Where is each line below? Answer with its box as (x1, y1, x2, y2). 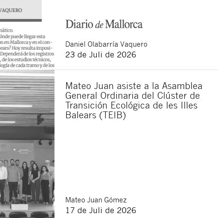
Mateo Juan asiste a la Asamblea (65, 79, 202, 91)
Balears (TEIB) (65, 109, 126, 120)
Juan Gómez (87, 194, 127, 204)
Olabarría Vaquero (88, 38, 147, 49)
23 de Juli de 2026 (65, 49, 136, 59)
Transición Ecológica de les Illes (65, 99, 198, 110)
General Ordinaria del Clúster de (65, 89, 200, 101)
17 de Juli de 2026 (65, 204, 136, 215)
